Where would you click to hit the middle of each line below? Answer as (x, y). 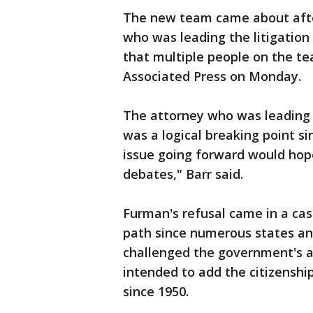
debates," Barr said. (183, 174)
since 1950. (156, 292)
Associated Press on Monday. (212, 77)
